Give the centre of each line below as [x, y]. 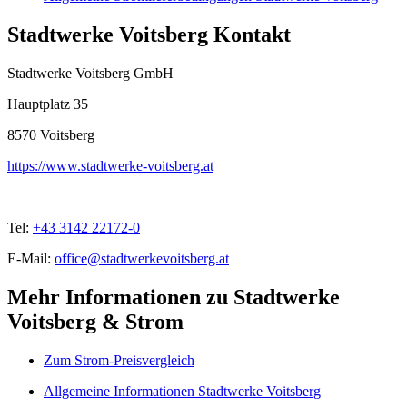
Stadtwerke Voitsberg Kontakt [149, 34]
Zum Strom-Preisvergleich [119, 360]
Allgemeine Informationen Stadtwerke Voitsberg [182, 391]
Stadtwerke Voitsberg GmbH [90, 73]
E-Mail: [29, 258]
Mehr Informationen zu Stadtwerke [174, 297]
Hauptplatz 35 [48, 104]
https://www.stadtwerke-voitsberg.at [110, 165]
